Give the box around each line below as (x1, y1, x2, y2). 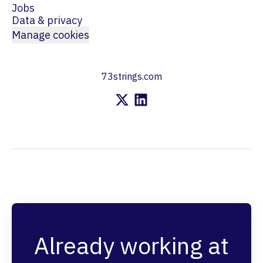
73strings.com (101, 70, 162, 82)
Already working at (34, 230, 229, 261)
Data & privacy (12, 14, 82, 27)
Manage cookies (12, 28, 89, 42)
